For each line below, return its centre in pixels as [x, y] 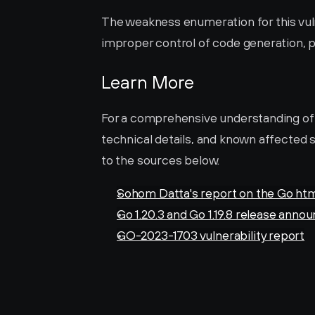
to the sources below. [161, 160]
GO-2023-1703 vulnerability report [211, 235]
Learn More [148, 82]
